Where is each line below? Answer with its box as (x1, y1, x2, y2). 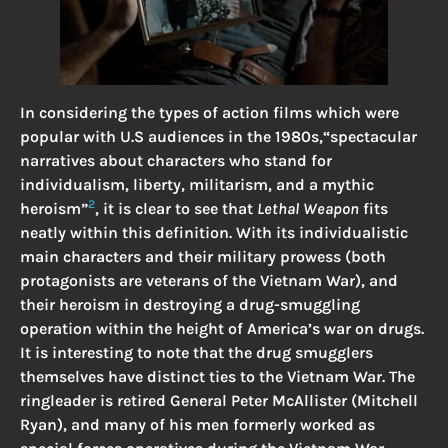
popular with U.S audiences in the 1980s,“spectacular (20, 126, 417, 146)
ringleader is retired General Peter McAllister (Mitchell (20, 390, 418, 410)
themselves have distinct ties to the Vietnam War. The (20, 366, 415, 386)
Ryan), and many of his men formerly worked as (20, 414, 375, 434)
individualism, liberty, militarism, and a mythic (20, 174, 374, 194)
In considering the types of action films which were (20, 102, 399, 122)
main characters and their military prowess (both (20, 246, 386, 266)
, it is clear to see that (95, 198, 257, 218)
